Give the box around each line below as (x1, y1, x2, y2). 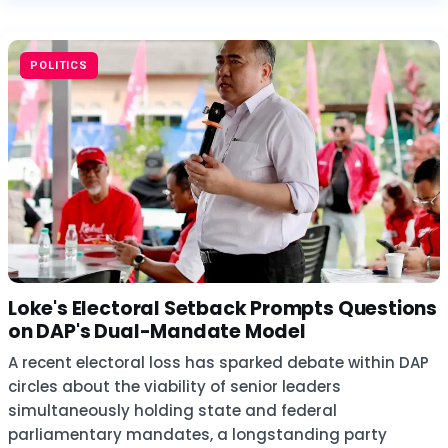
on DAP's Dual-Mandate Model (8, 318, 306, 345)
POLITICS (30, 59, 89, 72)
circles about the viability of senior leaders (8, 376, 341, 397)
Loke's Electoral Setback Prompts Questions (8, 295, 438, 322)
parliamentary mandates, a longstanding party (8, 424, 387, 445)
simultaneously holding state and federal (8, 400, 337, 421)
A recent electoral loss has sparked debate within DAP (8, 352, 429, 373)
